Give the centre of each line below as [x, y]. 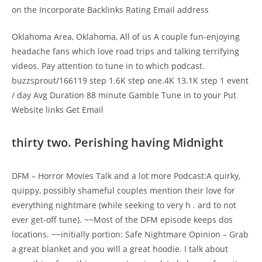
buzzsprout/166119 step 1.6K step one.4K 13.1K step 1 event [130, 80]
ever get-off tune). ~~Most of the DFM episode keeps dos [122, 220]
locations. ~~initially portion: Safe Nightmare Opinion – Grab [130, 234]
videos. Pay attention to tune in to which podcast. [108, 66]
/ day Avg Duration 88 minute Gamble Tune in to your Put [124, 95]
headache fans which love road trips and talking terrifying [125, 51]
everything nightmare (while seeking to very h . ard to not [124, 205]
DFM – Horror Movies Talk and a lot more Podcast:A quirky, [126, 176]
